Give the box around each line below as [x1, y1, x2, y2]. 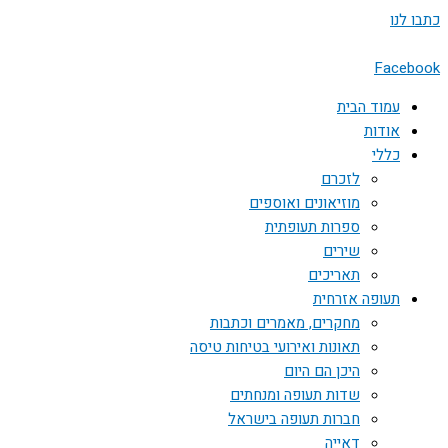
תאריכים [308, 264, 360, 286]
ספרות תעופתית [265, 216, 360, 238]
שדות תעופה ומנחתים [230, 384, 360, 406]
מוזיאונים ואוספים [249, 192, 360, 214]
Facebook [374, 57, 440, 79]
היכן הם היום [284, 360, 360, 382]
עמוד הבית [337, 96, 400, 118]
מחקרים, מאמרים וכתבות [210, 312, 360, 334]
